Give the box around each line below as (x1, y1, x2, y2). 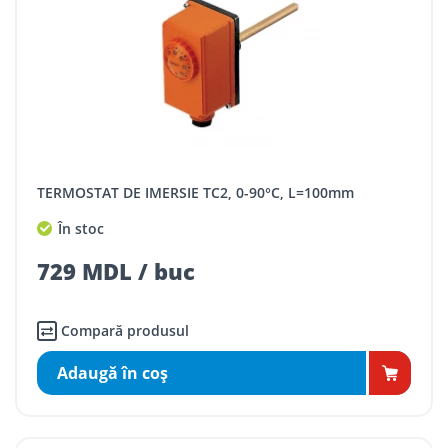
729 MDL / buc (37, 256, 195, 287)
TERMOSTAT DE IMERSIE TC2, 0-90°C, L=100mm (45, 183, 354, 203)
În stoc (54, 219, 104, 238)
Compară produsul (61, 321, 189, 341)
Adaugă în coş (57, 362, 168, 385)
